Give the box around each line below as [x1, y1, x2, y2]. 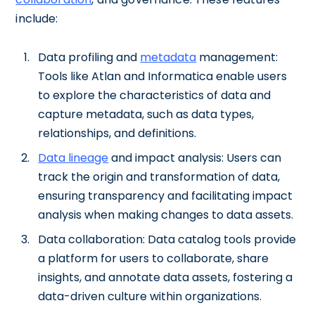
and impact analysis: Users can [108, 150, 282, 166]
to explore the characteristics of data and [38, 87, 271, 103]
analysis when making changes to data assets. [38, 207, 294, 223]
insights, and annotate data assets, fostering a [38, 269, 293, 285]
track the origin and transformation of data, [38, 169, 281, 185]
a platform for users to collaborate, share [38, 250, 269, 266]
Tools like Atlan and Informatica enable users [38, 68, 288, 84]
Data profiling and [38, 49, 141, 65]
